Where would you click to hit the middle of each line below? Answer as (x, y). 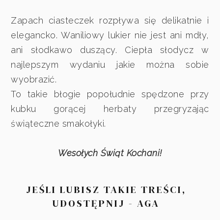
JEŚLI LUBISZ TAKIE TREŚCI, (106, 189)
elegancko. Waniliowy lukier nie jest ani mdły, (110, 35)
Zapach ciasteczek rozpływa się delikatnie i (110, 20)
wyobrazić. (34, 79)
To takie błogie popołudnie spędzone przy (110, 94)
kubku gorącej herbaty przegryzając (110, 109)
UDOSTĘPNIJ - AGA (106, 203)
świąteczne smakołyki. (58, 123)
